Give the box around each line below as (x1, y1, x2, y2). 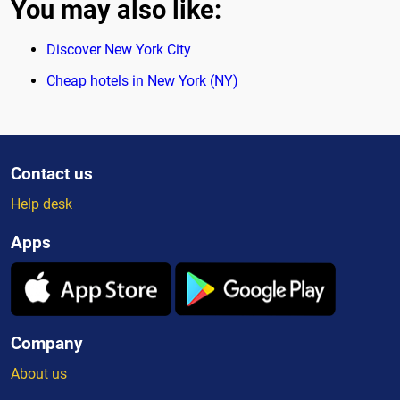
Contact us (11, 162, 93, 184)
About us (11, 364, 67, 382)
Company (11, 332, 83, 354)
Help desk (11, 195, 72, 212)
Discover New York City (46, 40, 191, 58)
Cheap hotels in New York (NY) (46, 71, 238, 89)
